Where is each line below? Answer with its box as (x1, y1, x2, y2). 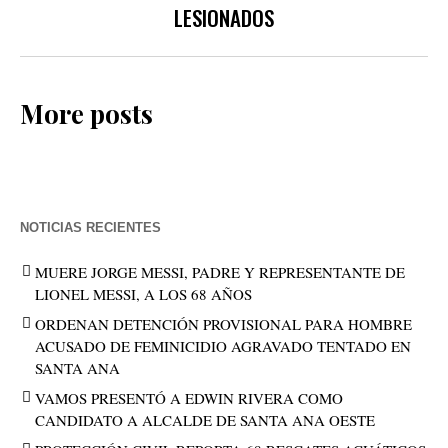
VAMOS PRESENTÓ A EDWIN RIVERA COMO (35, 387, 343, 408)
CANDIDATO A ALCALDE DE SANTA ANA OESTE (35, 409, 375, 430)
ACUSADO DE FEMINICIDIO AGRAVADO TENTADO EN (35, 335, 411, 356)
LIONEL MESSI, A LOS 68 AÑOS (35, 283, 252, 304)
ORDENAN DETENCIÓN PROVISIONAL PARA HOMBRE (35, 313, 412, 334)
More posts (20, 95, 153, 131)
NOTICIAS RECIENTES (20, 219, 161, 235)
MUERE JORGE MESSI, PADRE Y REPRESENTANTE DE (35, 261, 405, 282)
